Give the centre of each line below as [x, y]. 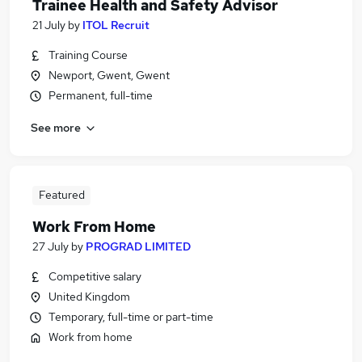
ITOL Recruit [116, 25]
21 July [49, 25]
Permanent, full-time [101, 95]
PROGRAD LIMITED [138, 246]
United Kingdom [89, 297]
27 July [51, 246]
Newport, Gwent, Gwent [109, 75]
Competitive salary [95, 276]
